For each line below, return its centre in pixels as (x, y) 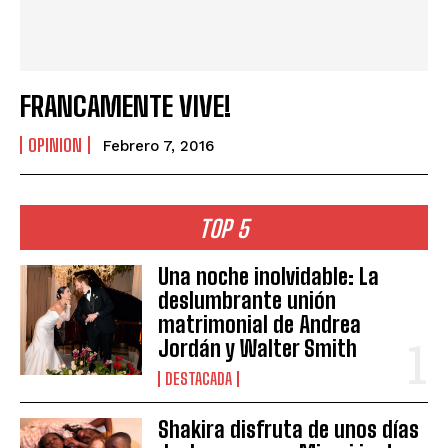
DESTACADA (199, 378)
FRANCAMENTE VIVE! (125, 105)
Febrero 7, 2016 (158, 145)
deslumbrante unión (247, 300)
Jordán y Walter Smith (258, 348)
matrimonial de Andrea (260, 324)
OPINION (55, 144)
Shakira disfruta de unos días (289, 429)
